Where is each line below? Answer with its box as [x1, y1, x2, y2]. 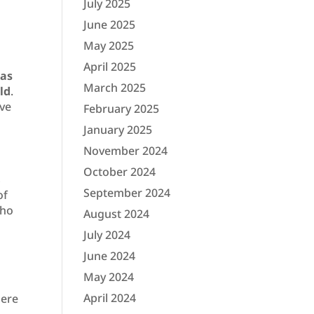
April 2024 [83, 290, 137, 306]
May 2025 [83, 38, 135, 54]
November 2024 [83, 143, 168, 159]
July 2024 [83, 227, 131, 243]
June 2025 [83, 17, 136, 33]
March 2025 [83, 80, 146, 96]
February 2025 [83, 101, 160, 117]
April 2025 [83, 59, 137, 75]
